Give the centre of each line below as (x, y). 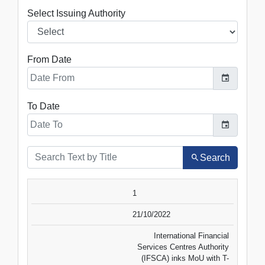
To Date (43, 106)
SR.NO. (52, 193)
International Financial (192, 235)
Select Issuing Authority (76, 13)
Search (215, 158)
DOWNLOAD (215, 193)
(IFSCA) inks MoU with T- (185, 258)
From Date (49, 59)
